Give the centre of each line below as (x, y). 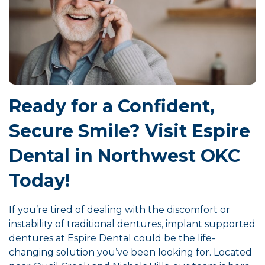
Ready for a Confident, (112, 106)
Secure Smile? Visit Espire (130, 131)
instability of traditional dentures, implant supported (132, 224)
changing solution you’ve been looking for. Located (130, 253)
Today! (39, 181)
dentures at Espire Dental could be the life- (112, 238)
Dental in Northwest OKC (125, 156)
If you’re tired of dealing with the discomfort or (119, 210)
